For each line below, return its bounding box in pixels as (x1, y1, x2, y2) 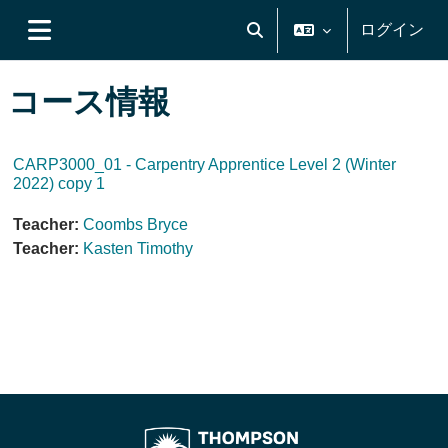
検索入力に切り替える (244, 31, 404, 49)
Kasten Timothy (83, 240, 193, 257)
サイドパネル (38, 41, 159, 63)
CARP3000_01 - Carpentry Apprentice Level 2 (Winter (13, 156, 396, 173)
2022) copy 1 (13, 175, 105, 192)
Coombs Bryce (83, 216, 188, 233)
